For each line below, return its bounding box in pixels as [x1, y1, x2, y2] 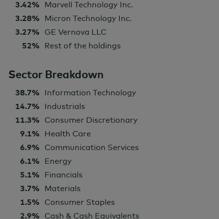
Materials [44, 183, 81, 194]
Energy [44, 156, 72, 166]
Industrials [44, 101, 85, 111]
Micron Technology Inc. [44, 13, 131, 23]
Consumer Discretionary [44, 115, 138, 125]
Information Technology [44, 88, 136, 98]
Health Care [44, 129, 91, 139]
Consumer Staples [44, 197, 115, 207]
